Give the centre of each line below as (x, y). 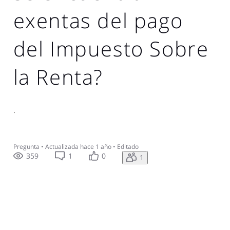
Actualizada (62, 146)
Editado (128, 146)
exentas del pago (98, 20)
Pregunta (26, 146)
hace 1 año (95, 146)
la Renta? (58, 76)
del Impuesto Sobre (111, 48)
